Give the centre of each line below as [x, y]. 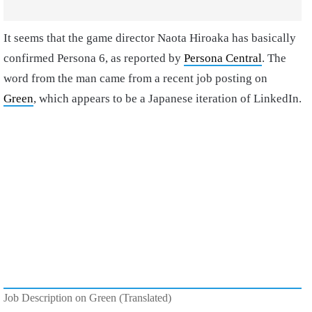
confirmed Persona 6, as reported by [94, 58]
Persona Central [223, 58]
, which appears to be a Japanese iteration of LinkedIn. [167, 99]
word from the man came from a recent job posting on [135, 78]
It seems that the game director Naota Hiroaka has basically [150, 38]
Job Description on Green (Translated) [87, 298]
